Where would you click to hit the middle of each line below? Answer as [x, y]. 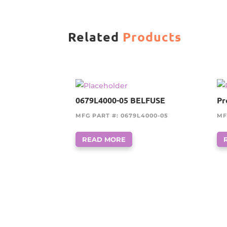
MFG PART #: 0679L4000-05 [122, 115]
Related [96, 37]
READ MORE [104, 139]
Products [152, 37]
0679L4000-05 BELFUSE [121, 100]
